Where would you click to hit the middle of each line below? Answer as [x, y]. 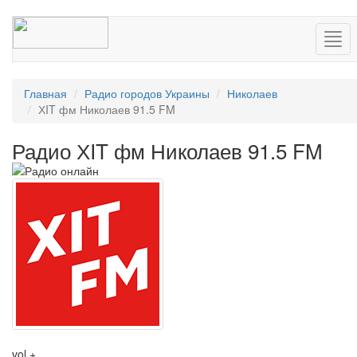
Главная [45, 93]
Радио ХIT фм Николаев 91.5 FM [167, 150]
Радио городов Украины [147, 93]
